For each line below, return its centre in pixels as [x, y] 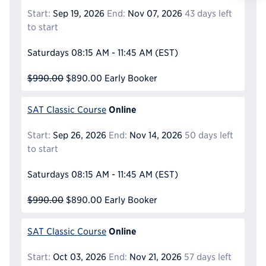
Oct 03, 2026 [78, 256]
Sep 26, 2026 [78, 135]
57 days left [208, 256]
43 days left [208, 13]
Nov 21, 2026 [154, 256]
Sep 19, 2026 [77, 13]
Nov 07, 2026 [153, 13]
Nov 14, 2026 [154, 135]
